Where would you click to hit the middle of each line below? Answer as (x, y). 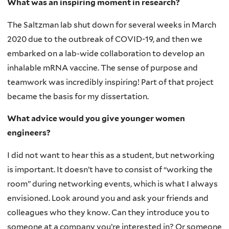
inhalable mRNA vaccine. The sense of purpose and (102, 67)
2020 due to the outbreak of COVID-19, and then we (105, 39)
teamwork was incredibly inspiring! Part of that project (110, 82)
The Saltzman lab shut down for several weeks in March (112, 25)
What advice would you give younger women (96, 119)
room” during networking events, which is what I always (112, 184)
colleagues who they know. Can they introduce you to (108, 212)
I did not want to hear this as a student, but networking (111, 155)
